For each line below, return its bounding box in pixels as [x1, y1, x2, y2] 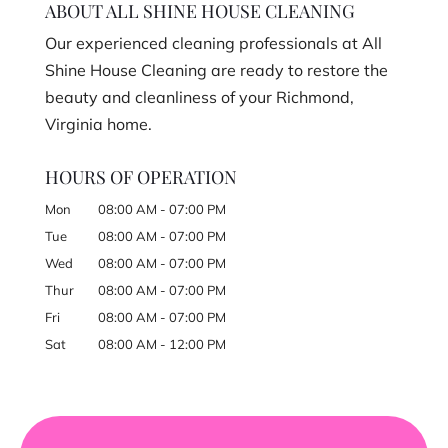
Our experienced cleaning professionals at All [44, 33, 382, 54]
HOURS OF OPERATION [44, 165, 237, 190]
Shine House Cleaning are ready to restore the [44, 60, 388, 81]
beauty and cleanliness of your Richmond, [44, 87, 354, 108]
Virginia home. [44, 114, 152, 135]
